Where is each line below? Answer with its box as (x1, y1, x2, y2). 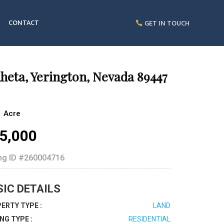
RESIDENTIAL (128, 214, 170, 223)
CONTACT (8, 17, 39, 28)
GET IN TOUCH (144, 17, 189, 29)
